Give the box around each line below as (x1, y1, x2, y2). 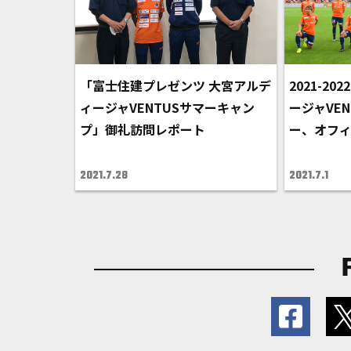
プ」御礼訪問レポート (80, 120, 205, 139)
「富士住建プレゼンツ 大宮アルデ (80, 76, 271, 96)
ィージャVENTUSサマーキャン (80, 98, 255, 118)
